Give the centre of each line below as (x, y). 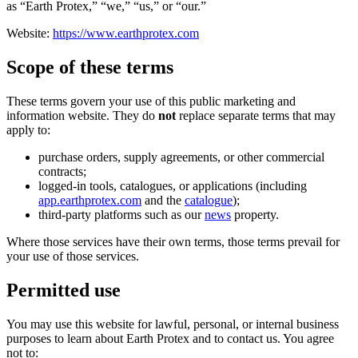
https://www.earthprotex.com (126, 33)
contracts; (62, 171)
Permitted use (64, 290)
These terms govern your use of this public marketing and (151, 101)
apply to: (28, 129)
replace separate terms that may (256, 115)
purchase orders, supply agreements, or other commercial (181, 157)
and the (163, 200)
